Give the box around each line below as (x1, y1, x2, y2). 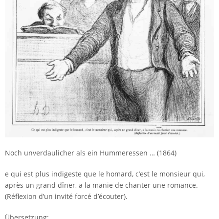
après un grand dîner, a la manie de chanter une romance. (5, 180, 198, 190)
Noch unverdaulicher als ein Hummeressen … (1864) (5, 148, 176, 158)
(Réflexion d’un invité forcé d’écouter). (5, 192, 128, 201)
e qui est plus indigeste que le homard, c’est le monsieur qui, (5, 169, 205, 179)
